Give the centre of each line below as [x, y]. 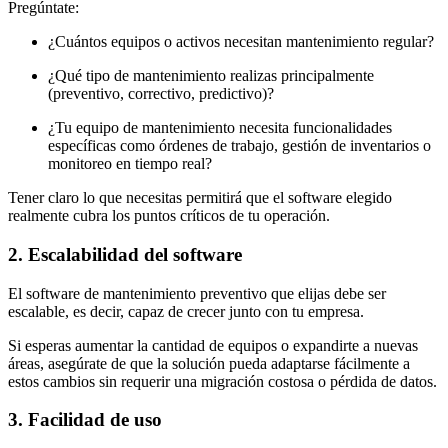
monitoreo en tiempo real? [130, 164]
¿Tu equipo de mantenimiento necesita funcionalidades [220, 128]
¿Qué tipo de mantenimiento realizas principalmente [211, 76]
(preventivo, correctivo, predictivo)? [161, 94]
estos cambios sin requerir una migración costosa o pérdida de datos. [222, 381]
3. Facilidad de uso [85, 420]
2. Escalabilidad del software [125, 254]
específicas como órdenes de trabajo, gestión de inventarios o [239, 146]
